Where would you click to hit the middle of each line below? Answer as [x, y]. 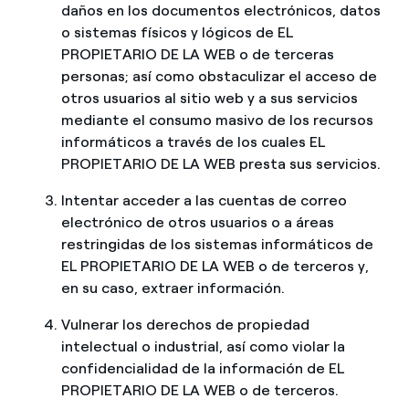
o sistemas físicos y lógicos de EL [177, 33]
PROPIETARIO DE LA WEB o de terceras [197, 55]
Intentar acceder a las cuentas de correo [204, 201]
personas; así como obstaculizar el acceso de [219, 77]
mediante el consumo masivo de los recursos [217, 121]
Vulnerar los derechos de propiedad [185, 325]
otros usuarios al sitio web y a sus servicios [209, 99]
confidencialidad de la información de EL [202, 369]
